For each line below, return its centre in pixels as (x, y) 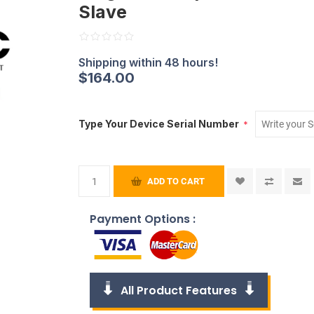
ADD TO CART (176, 181)
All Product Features (179, 290)
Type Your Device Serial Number (160, 124)
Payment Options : (143, 219)
